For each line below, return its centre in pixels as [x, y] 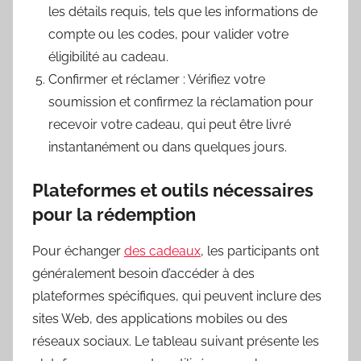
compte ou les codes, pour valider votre [168, 35]
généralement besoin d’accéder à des [143, 273]
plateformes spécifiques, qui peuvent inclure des [177, 296]
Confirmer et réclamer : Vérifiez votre [157, 80]
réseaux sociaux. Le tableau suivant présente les [176, 341]
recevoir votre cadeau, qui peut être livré [170, 125]
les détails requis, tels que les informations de [183, 12]
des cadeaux [162, 251]
